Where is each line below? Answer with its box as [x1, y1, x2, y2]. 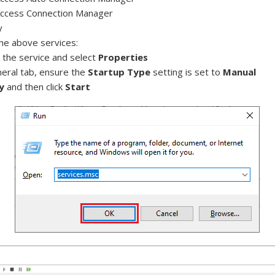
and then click [4, 80, 66, 93]
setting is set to [150, 66, 223, 79]
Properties [98, 51, 149, 64]
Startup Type [88, 66, 151, 79]
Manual [223, 66, 257, 79]
